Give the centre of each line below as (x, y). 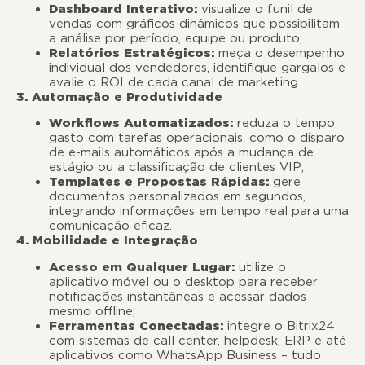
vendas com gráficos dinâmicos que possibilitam (194, 23)
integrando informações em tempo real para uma (199, 211)
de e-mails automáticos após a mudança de (181, 153)
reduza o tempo (284, 123)
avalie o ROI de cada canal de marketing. (175, 82)
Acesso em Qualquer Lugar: (142, 267)
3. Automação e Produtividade (119, 97)
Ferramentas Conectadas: (136, 325)
